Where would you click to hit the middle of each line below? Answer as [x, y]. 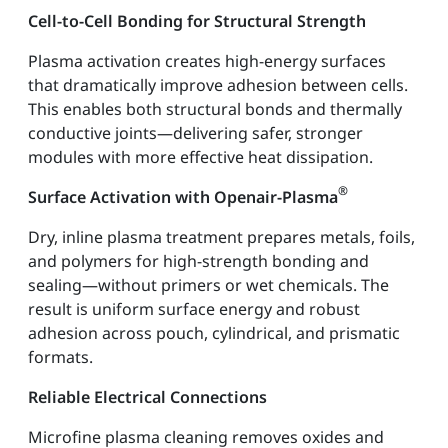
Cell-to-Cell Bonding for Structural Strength [197, 20]
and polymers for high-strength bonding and [198, 260]
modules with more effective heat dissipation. [200, 156]
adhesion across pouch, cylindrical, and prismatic [214, 332]
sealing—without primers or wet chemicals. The [208, 284]
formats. [60, 356]
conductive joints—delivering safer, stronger [195, 132]
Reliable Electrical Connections [147, 396]
